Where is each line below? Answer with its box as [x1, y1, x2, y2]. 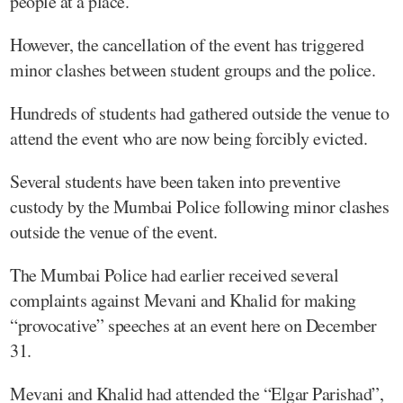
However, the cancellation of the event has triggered [10, 31, 363, 57]
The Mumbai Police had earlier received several [10, 262, 338, 287]
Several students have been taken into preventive [10, 168, 340, 193]
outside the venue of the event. [10, 219, 218, 244]
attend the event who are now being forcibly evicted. [10, 125, 367, 150]
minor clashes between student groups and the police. [10, 57, 375, 82]
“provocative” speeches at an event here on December [10, 312, 377, 337]
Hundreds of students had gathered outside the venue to [10, 100, 389, 125]
